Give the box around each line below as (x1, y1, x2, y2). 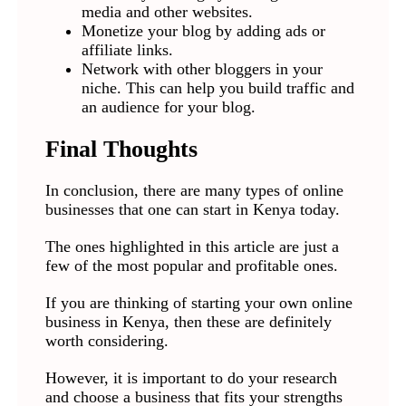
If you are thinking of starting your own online (44, 294, 353, 313)
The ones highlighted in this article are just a (44, 237, 339, 256)
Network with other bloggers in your (81, 60, 323, 79)
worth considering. (44, 332, 173, 351)
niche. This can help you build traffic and (81, 79, 354, 98)
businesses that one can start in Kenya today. (44, 200, 344, 219)
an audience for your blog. (81, 98, 256, 117)
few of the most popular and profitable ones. (44, 256, 343, 275)
